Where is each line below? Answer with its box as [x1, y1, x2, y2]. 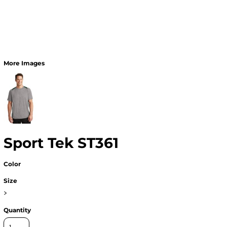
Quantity [4, 206, 31, 214]
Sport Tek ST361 [4, 134, 119, 152]
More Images [4, 59, 45, 67]
